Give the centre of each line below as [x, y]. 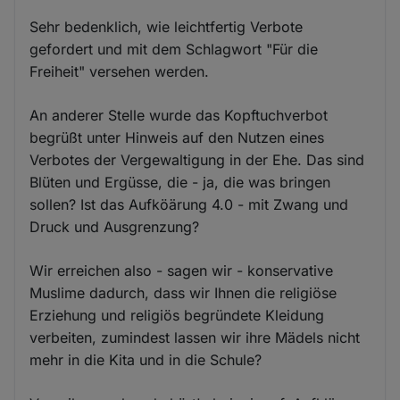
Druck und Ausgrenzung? [115, 226]
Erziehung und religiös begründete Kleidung [177, 315]
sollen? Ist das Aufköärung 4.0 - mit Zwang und [189, 204]
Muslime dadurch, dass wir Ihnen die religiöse [183, 292]
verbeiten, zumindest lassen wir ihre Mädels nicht [195, 337]
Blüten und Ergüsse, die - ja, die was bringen [180, 182]
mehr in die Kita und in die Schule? [146, 359]
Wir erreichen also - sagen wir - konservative [182, 270]
